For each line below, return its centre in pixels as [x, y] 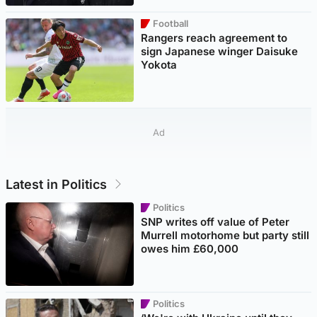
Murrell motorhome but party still [225, 236]
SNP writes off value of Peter [215, 222]
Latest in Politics [56, 184]
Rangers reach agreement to [214, 38]
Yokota [159, 64]
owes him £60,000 [190, 249]
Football [171, 23]
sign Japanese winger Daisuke [220, 51]
